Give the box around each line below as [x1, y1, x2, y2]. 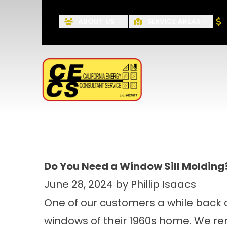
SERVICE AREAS [147, 16, 200, 27]
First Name [78, 21, 117, 31]
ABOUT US [78, 16, 115, 27]
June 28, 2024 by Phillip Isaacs [44, 177, 196, 192]
